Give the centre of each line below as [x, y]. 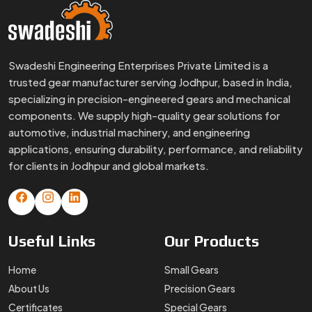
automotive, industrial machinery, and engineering [129, 132]
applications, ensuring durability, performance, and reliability [156, 149]
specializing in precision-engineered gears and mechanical [149, 99]
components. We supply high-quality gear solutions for [144, 116]
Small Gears [192, 270]
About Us [29, 289]
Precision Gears [200, 289]
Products [226, 241]
